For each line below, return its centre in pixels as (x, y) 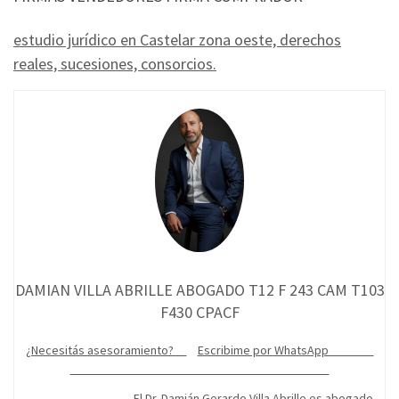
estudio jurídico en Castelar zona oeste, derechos (177, 40)
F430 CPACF (199, 313)
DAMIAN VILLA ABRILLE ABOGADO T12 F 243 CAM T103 (199, 290)
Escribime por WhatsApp (285, 350)
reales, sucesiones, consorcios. (115, 64)
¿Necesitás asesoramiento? (106, 350)
